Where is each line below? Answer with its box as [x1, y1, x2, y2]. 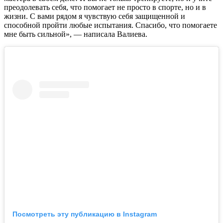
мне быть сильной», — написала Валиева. [4, 29, 147, 38]
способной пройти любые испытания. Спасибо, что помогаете [4, 20, 217, 29]
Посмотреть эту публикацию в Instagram [12, 210, 157, 218]
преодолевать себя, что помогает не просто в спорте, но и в [4, 2, 206, 11]
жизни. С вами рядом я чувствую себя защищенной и [4, 11, 185, 20]
